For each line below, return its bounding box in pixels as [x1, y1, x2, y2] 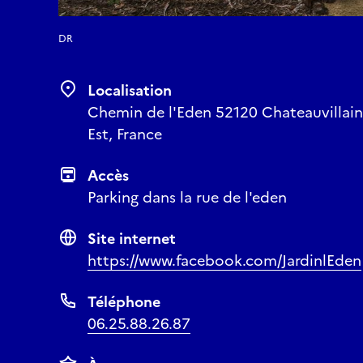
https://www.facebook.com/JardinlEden [88, 249, 361, 271]
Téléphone [88, 290, 160, 313]
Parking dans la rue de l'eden [88, 186, 287, 208]
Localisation [88, 79, 172, 101]
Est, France [88, 122, 162, 145]
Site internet [88, 227, 176, 250]
